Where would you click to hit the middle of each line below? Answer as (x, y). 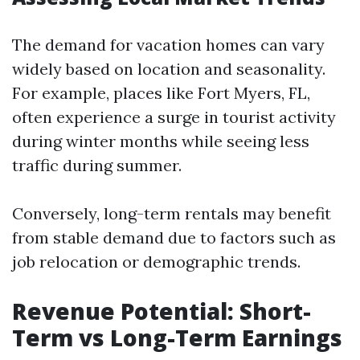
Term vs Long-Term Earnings (177, 337)
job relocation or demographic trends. (156, 262)
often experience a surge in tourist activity (174, 117)
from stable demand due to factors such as (174, 237)
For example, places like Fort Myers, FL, (161, 93)
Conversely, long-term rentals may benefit (172, 213)
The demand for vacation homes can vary (168, 45)
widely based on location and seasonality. (169, 69)
